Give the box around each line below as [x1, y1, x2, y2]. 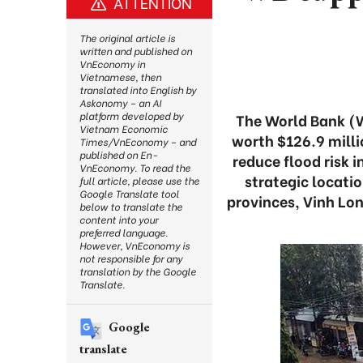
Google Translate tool [79, 186, 179, 200]
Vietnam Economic [79, 122, 168, 135]
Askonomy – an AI [79, 96, 161, 109]
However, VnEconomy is [79, 238, 190, 252]
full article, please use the [79, 173, 199, 187]
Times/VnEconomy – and [79, 135, 196, 148]
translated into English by [79, 83, 196, 96]
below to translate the [79, 199, 182, 213]
